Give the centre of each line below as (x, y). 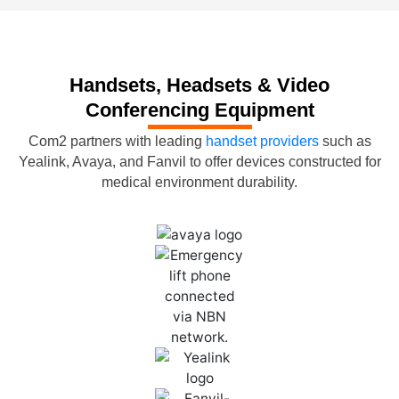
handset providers (262, 141)
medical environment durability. (199, 182)
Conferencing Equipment (199, 110)
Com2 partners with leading (117, 141)
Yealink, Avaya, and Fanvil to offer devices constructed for (199, 161)
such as (345, 141)
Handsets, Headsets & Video (199, 85)
